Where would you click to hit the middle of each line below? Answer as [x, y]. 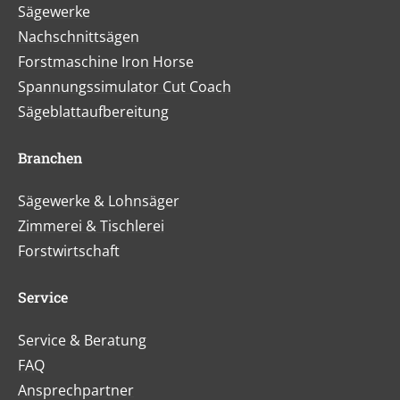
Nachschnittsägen [79, 36]
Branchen [50, 157]
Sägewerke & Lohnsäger [99, 200]
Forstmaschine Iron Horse [106, 61]
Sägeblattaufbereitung [93, 111]
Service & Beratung [82, 340]
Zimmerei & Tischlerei [91, 225]
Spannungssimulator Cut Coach [125, 86]
